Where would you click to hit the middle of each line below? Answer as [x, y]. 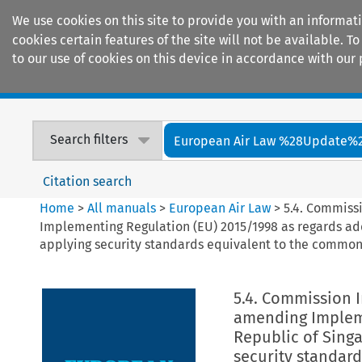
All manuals [122, 208]
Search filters [89, 140]
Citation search [88, 181]
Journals [173, 82]
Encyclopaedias [298, 82]
